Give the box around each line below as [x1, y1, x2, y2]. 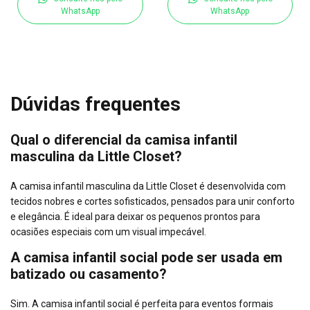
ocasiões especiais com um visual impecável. [10, 226, 206, 238]
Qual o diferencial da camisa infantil [10, 131, 237, 149]
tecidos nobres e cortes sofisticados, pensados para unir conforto [10, 196, 295, 208]
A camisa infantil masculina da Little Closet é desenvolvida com [10, 181, 286, 192]
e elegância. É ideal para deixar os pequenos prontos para [10, 211, 260, 223]
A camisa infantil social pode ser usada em [10, 249, 282, 266]
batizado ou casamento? [10, 266, 167, 283]
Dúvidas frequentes [10, 92, 181, 116]
